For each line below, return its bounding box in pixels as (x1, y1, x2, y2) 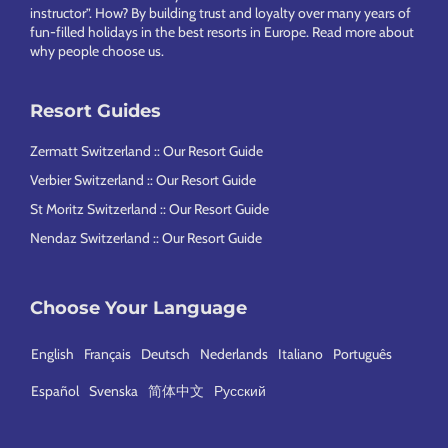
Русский (214, 381, 266, 400)
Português (333, 344, 392, 363)
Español (31, 381, 79, 400)
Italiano (278, 344, 323, 363)
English (31, 344, 74, 363)
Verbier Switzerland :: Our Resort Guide (30, 171, 256, 189)
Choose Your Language (30, 297, 247, 319)
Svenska (89, 381, 138, 400)
